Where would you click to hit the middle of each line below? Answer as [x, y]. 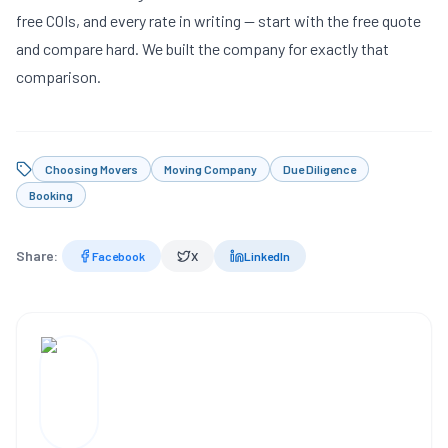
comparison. [58, 76]
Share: [37, 255]
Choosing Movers [91, 169]
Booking [51, 195]
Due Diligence [319, 169]
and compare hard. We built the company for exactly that [202, 48]
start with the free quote [339, 20]
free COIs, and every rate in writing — [137, 20]
